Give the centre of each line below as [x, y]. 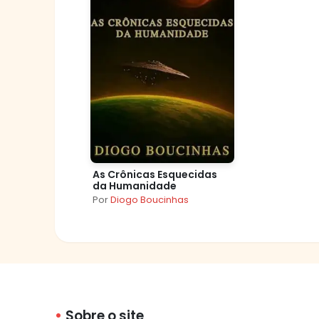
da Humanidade [135, 186]
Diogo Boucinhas [150, 200]
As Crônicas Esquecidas [155, 175]
